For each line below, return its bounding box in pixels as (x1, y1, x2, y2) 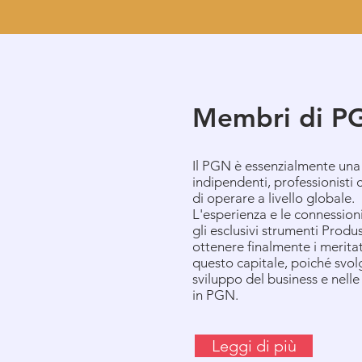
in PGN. (192, 287, 238, 303)
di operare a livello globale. (192, 190, 355, 206)
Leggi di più (211, 336, 297, 356)
